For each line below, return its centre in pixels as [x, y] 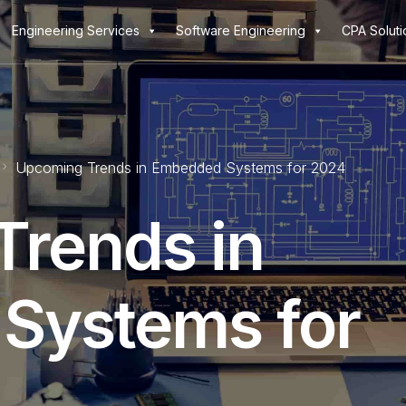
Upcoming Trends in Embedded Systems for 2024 [181, 168]
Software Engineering [240, 30]
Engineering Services [75, 30]
